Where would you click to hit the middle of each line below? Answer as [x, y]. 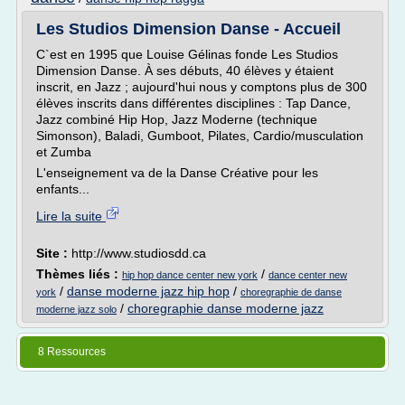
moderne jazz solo [76, 309]
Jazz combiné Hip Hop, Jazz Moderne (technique [177, 119]
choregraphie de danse [291, 292]
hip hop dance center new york [190, 275]
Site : [54, 253]
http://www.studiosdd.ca [139, 253]
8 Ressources [72, 352]
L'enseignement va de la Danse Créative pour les [177, 173]
